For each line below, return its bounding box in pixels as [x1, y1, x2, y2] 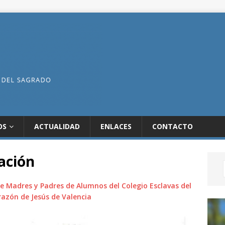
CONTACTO [152, 122, 193, 131]
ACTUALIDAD [34, 122, 80, 131]
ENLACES [100, 122, 132, 131]
